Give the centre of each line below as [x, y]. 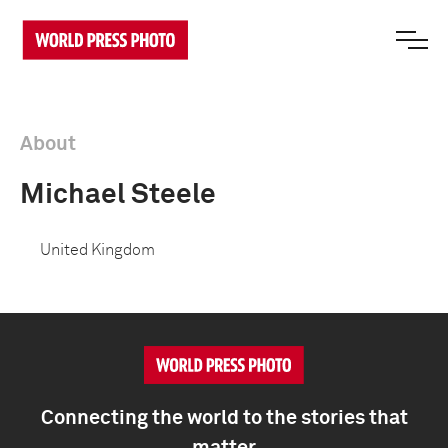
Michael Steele [118, 195]
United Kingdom [97, 250]
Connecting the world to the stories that [224, 418]
